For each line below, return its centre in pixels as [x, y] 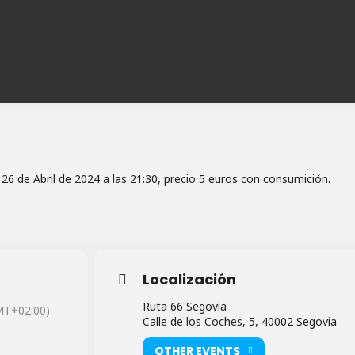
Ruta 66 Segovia [184, 307]
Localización [189, 280]
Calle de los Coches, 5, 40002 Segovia [239, 322]
